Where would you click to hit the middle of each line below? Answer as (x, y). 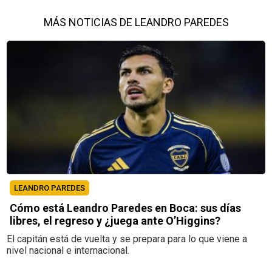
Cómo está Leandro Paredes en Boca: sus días (126, 208)
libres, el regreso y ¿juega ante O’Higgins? (115, 220)
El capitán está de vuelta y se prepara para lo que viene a (127, 239)
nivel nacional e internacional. (68, 250)
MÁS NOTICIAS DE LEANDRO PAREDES (136, 22)
